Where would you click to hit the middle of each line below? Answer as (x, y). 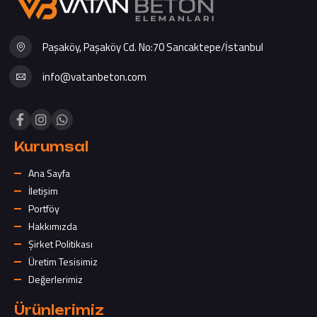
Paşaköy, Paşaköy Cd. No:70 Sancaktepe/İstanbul (153, 47)
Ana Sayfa (49, 173)
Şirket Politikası (60, 244)
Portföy (44, 209)
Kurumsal (51, 147)
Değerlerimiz (56, 279)
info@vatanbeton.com (94, 76)
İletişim (43, 191)
